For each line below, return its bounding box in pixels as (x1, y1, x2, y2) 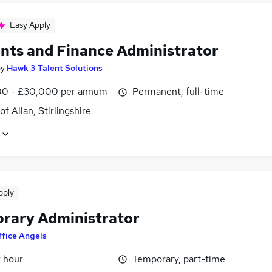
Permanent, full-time (132, 85, 224, 98)
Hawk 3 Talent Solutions (7, 63, 103, 74)
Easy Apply (10, 19, 50, 31)
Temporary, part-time (132, 252, 225, 265)
